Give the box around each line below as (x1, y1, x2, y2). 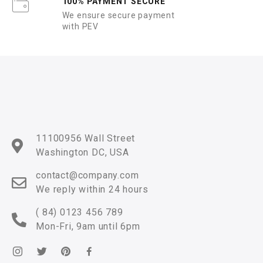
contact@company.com (36, 170, 139, 181)
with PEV (62, 22, 99, 32)
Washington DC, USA (36, 147, 129, 159)
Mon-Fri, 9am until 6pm (36, 221, 140, 232)
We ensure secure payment (62, 11, 175, 21)
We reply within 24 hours (36, 184, 149, 195)
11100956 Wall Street (36, 133, 136, 144)
